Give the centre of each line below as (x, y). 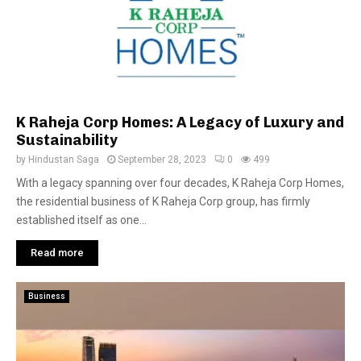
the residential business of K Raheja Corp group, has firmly (163, 201)
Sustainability (67, 140)
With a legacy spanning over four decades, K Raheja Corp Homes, (180, 183)
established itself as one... (81, 220)
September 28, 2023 (162, 160)
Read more (57, 253)
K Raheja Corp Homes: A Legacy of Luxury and (180, 122)
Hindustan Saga (64, 160)
